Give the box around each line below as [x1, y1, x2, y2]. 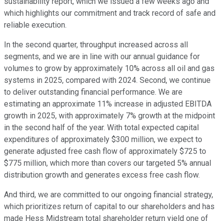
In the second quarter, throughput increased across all [4, 39, 188, 49]
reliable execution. [4, 20, 67, 30]
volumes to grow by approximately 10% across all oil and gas [4, 63, 215, 73]
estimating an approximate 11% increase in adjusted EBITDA [4, 99, 212, 109]
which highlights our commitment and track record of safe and [4, 8, 216, 18]
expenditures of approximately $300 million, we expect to [4, 134, 202, 144]
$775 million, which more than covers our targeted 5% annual [4, 158, 211, 168]
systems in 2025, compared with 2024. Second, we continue [4, 75, 211, 85]
